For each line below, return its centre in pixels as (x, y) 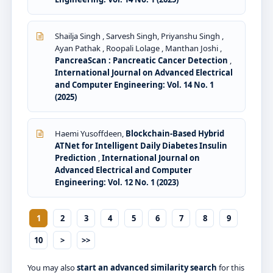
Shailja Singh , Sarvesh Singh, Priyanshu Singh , (139, 36)
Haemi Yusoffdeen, (90, 134)
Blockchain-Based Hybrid (175, 134)
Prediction (76, 158)
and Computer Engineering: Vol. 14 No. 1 (134, 85)
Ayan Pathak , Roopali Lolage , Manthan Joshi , (138, 48)
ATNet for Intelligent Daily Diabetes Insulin (141, 146)
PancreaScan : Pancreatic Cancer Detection (142, 61)
